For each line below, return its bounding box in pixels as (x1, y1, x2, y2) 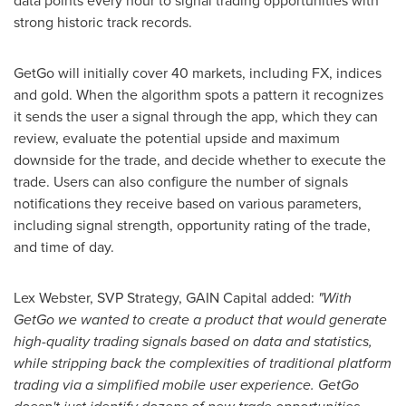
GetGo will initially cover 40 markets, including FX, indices (14, 63, 382, 83)
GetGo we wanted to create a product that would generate (14, 309, 387, 330)
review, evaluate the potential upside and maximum (14, 128, 340, 149)
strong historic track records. (14, 12, 192, 33)
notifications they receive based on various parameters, (14, 193, 362, 214)
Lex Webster (14, 287, 90, 308)
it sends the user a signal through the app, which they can (14, 106, 378, 127)
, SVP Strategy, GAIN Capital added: (90, 287, 318, 308)
